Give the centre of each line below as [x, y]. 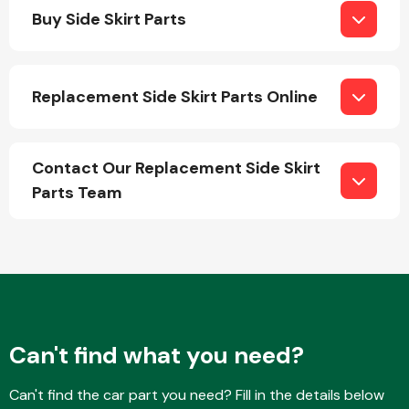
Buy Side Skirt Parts [109, 19]
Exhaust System [279, 313]
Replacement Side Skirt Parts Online [175, 96]
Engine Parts [279, 145]
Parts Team [77, 193]
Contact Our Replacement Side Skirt [176, 168]
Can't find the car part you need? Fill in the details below [197, 395]
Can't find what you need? [157, 355]
